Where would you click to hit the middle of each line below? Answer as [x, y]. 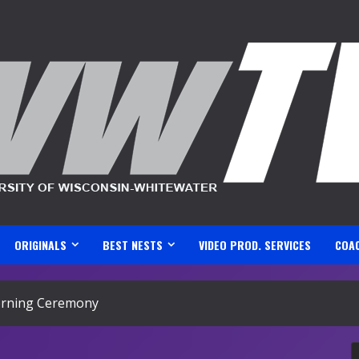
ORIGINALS [40, 245]
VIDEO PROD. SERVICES [255, 245]
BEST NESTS [133, 245]
